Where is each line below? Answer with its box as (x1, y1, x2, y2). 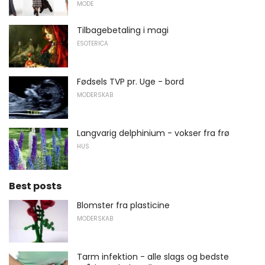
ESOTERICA (77, 39, 108, 49)
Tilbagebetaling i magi (77, 24, 169, 37)
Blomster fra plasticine (77, 199, 170, 212)
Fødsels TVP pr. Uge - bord (77, 76, 184, 88)
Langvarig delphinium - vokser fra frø (77, 127, 230, 139)
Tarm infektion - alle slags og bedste (77, 251, 229, 263)
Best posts (9, 179, 62, 193)
